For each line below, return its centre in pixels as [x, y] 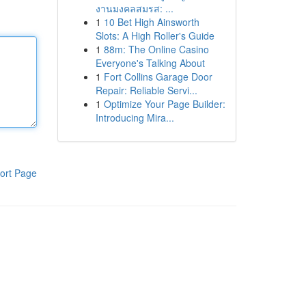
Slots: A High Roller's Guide [155, 36]
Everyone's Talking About [150, 63]
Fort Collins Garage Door [158, 76]
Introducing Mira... [135, 117]
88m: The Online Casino [156, 49]
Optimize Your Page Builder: [164, 104]
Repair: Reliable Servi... [146, 90]
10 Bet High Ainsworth [151, 22]
